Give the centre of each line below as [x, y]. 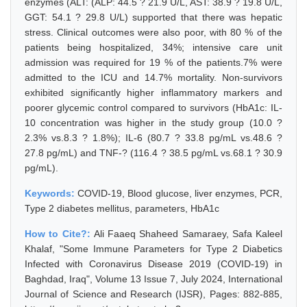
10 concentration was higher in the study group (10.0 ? [153, 123]
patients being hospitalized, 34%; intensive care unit [153, 47]
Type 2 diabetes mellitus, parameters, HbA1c [122, 208]
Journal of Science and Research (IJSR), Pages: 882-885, [153, 294]
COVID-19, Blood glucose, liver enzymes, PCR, [180, 193]
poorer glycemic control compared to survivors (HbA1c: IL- [153, 108]
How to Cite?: [59, 234]
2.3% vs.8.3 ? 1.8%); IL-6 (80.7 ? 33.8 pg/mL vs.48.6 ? [153, 138]
